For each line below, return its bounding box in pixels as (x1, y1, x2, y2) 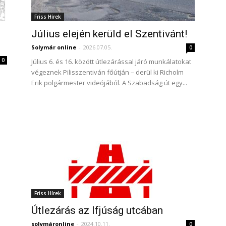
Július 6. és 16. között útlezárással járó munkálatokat (31, 57, 191, 66)
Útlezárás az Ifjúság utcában (31, 204, 163, 216)
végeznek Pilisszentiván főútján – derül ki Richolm (31, 68, 184, 77)
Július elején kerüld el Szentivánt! (31, 28, 187, 40)
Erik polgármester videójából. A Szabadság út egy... (31, 78, 187, 87)
